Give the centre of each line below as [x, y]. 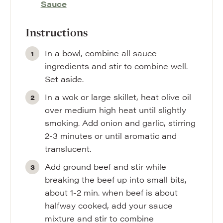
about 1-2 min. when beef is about [111, 192]
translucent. [68, 149]
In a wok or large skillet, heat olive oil [118, 97]
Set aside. [64, 79]
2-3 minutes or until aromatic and [111, 136]
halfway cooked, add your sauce [109, 205]
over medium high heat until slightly [116, 110]
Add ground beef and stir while [106, 167]
